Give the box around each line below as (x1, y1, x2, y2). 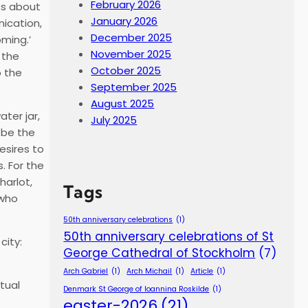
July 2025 (91, 112, 137, 127)
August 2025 (91, 96, 155, 111)
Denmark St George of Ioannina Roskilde (63, 283, 210, 294)
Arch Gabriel (63, 265, 109, 276)
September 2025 (91, 79, 177, 94)
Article (190, 265, 214, 276)
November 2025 (91, 46, 172, 61)
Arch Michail (126, 265, 173, 276)
